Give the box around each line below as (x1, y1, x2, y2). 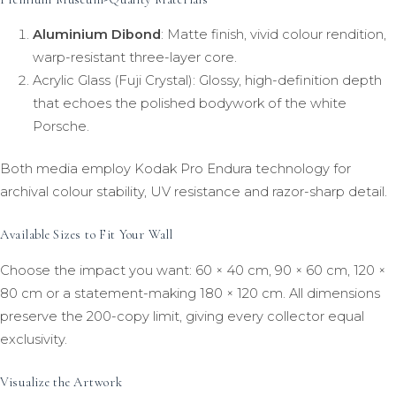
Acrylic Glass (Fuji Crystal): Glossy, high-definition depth (32, 72, 382, 88)
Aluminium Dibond (32, 26, 161, 42)
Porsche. (32, 118, 89, 134)
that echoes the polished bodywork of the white (32, 95, 346, 111)
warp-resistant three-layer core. (32, 49, 237, 65)
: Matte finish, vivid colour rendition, (160, 26, 386, 42)
